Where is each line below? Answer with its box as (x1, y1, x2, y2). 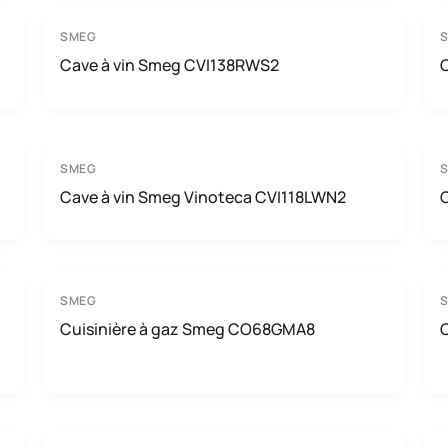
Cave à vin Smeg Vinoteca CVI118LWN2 (60, 186, 346, 208)
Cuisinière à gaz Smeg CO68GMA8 (60, 318, 315, 340)
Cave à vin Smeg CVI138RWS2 (60, 54, 279, 76)
